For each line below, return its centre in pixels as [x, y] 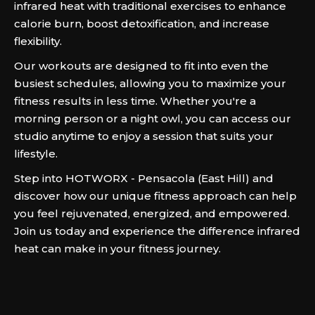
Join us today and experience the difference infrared [157, 231]
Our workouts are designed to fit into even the [141, 66]
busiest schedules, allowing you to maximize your [150, 83]
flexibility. [38, 41]
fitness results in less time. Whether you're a [135, 101]
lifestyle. [36, 154]
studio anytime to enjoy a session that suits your [144, 136]
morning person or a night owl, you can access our [153, 118]
